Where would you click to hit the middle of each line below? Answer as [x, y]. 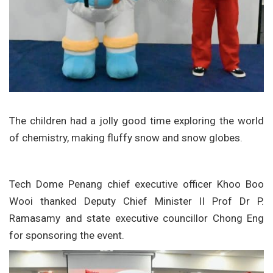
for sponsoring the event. [67, 236]
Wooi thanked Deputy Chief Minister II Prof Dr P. [136, 201]
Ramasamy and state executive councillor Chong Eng [136, 218]
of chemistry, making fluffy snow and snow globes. [126, 138]
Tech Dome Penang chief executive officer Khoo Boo [136, 184]
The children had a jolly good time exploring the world [136, 121]
